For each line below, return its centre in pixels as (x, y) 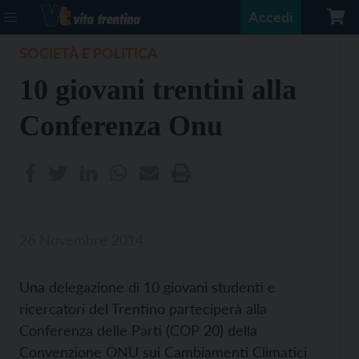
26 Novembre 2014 (81, 240)
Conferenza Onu (121, 126)
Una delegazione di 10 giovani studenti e (147, 287)
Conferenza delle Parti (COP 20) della (138, 330)
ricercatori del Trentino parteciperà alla (143, 309)
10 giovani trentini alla (158, 90)
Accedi (271, 17)
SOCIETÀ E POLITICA (89, 53)
